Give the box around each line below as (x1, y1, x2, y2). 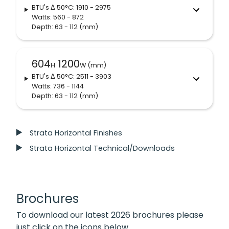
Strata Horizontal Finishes (30, 128, 123, 139)
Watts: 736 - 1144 (31, 82, 84, 91)
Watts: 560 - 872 (31, 13, 84, 22)
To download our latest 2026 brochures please (16, 209, 203, 221)
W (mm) (79, 61, 106, 70)
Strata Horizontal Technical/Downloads (30, 143, 175, 154)
